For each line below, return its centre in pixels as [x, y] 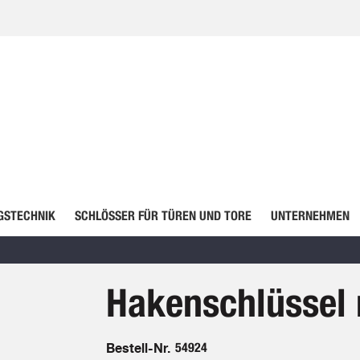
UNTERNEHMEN [310, 216]
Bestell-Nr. [138, 348]
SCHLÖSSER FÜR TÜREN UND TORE [163, 216]
